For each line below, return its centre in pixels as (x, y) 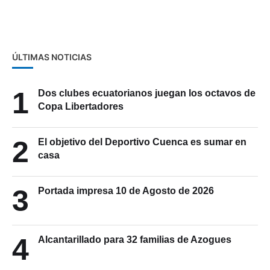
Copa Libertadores (81, 117)
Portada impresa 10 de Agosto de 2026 (126, 201)
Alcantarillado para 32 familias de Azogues (135, 250)
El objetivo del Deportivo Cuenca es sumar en (142, 152)
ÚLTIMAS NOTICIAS (52, 67)
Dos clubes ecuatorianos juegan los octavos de (147, 104)
